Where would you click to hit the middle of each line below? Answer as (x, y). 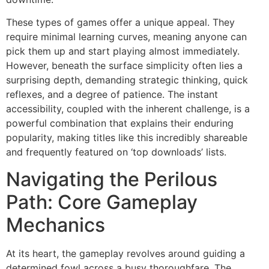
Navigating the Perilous (112, 179)
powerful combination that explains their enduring (120, 123)
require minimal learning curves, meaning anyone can (126, 37)
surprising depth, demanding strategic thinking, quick (127, 80)
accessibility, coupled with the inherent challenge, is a (128, 109)
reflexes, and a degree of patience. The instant (112, 95)
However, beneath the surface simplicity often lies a (124, 66)
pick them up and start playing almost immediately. (123, 51)
